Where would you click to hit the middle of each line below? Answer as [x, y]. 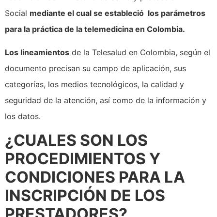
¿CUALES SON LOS [76, 140]
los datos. [23, 116]
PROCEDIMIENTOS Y [83, 159]
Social [17, 13]
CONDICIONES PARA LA [95, 177]
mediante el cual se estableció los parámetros [117, 13]
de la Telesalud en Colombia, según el [140, 52]
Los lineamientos [37, 52]
